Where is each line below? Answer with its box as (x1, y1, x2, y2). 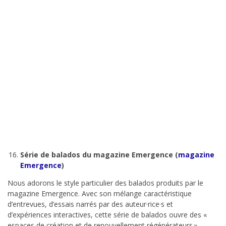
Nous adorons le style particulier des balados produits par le (8, 178, 203, 188)
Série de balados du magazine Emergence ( (20, 150, 178, 160)
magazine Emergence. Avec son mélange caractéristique (8, 189, 192, 199)
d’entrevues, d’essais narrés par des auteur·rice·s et (8, 199, 173, 209)
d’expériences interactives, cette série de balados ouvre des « (8, 210, 208, 220)
